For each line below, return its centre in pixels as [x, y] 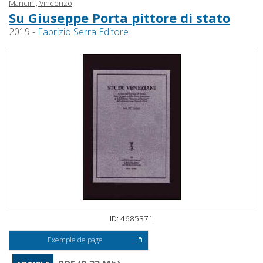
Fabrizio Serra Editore [83, 32]
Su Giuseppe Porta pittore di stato [119, 18]
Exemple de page [75, 240]
